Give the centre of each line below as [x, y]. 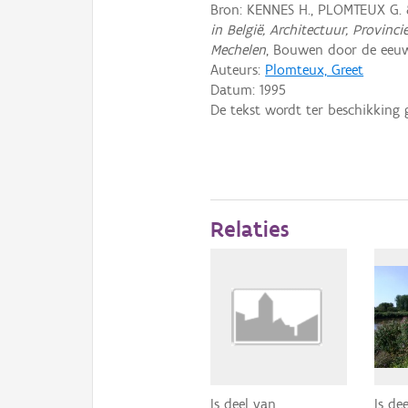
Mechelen [239, 49]
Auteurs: [238, 69]
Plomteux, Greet [315, 69]
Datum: [235, 89]
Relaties [250, 229]
